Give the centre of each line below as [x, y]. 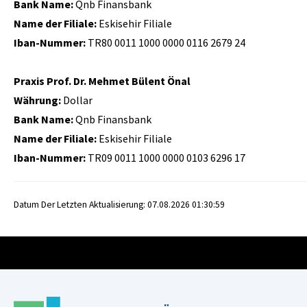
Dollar [77, 100]
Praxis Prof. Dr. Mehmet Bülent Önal [102, 81]
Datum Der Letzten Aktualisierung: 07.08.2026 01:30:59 [119, 205]
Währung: [37, 100]
